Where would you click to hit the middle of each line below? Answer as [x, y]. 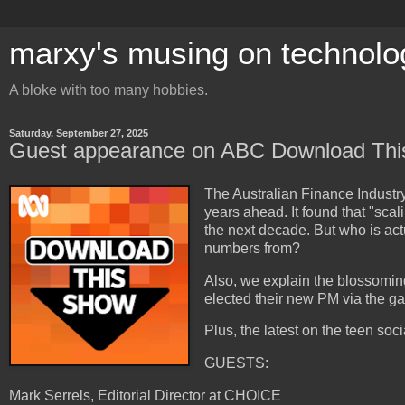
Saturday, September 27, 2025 [79, 133]
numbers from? [252, 248]
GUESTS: [238, 363]
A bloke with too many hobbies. [108, 90]
